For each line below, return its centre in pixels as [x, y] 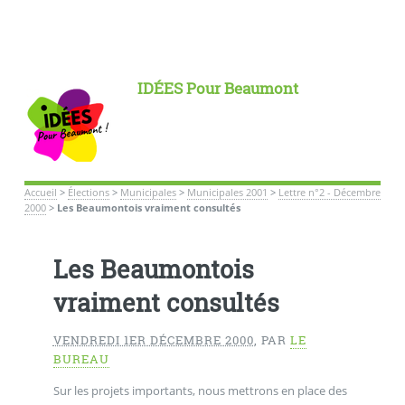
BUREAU [81, 359]
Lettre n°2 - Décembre [329, 192]
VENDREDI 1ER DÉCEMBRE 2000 [153, 340]
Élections [88, 192]
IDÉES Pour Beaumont [217, 88]
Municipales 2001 [227, 192]
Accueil [40, 192]
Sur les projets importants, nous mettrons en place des [200, 390]
